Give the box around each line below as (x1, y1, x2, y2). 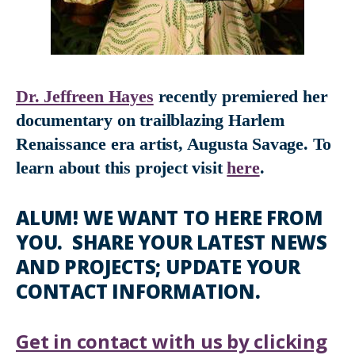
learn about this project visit (16, 158, 227, 177)
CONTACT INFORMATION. (16, 278, 265, 304)
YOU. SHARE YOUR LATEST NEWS (16, 229, 328, 255)
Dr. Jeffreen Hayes (16, 86, 154, 106)
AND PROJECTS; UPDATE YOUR (16, 254, 300, 280)
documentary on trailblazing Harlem (16, 110, 284, 130)
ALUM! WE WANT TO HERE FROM (16, 204, 323, 231)
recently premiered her (153, 86, 328, 106)
